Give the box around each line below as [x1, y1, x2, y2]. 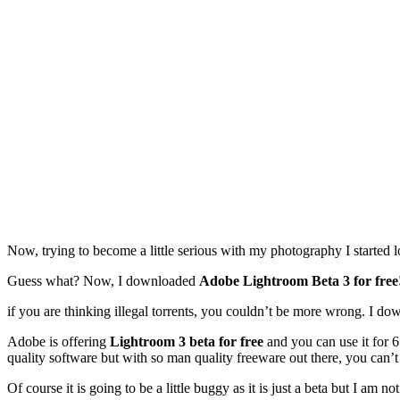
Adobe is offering [7, 333, 110, 349]
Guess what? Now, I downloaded [7, 272, 199, 288]
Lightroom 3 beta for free [110, 333, 263, 349]
